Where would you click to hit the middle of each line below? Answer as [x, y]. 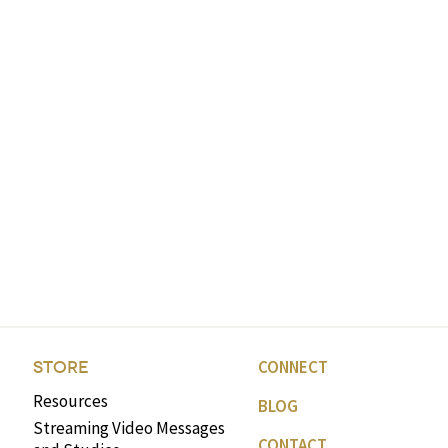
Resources [70, 401]
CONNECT [292, 367]
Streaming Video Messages [128, 428]
